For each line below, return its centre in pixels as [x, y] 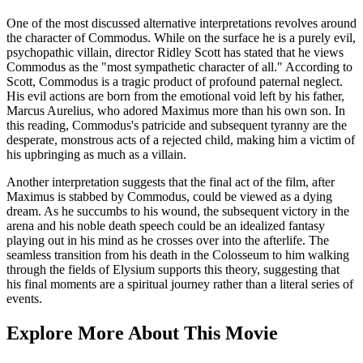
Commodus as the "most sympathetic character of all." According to [179, 66]
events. [24, 298]
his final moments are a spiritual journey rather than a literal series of [180, 284]
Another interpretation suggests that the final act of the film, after [171, 181]
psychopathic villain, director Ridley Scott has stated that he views [175, 52]
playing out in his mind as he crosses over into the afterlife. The [168, 240]
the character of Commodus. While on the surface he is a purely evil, [181, 37]
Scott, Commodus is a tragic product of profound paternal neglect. [175, 81]
